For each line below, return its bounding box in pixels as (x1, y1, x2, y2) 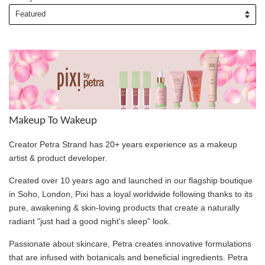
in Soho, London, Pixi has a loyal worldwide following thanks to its (9, 189, 253, 199)
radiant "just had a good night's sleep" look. (9, 216, 170, 226)
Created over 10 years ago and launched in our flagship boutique (9, 175, 253, 185)
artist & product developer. (9, 153, 107, 163)
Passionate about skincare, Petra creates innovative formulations (9, 238, 251, 248)
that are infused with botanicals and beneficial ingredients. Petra (9, 252, 248, 262)
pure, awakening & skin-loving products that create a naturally (9, 202, 240, 212)
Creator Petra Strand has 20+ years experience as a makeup (9, 139, 237, 149)
